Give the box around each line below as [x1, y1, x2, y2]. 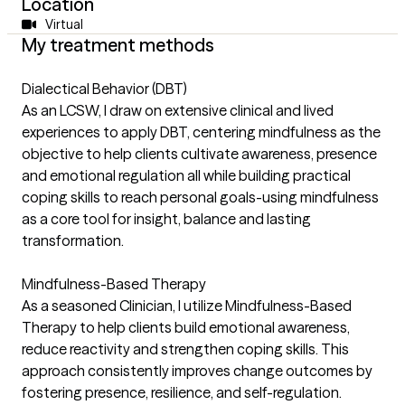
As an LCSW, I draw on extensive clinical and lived [22, 101, 334, 119]
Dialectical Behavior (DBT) [22, 80, 187, 98]
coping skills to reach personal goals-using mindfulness [22, 188, 379, 206]
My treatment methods [22, 33, 214, 56]
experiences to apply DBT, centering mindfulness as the [22, 123, 381, 141]
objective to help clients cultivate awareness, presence [22, 145, 377, 163]
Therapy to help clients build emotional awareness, [22, 318, 350, 336]
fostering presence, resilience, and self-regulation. [22, 383, 342, 401]
